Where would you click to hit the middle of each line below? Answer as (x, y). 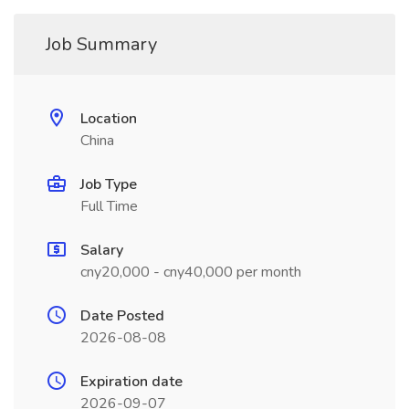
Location (109, 119)
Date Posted (122, 316)
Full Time (109, 206)
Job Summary (101, 44)
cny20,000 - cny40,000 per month (191, 272)
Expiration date (131, 382)
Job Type (109, 184)
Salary (102, 250)
